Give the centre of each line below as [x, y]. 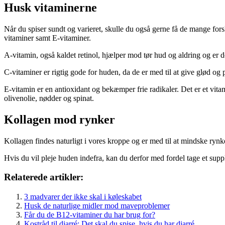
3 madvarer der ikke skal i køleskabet [83, 197]
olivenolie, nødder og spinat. [49, 98]
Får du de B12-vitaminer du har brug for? [90, 215]
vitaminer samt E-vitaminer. [47, 38]
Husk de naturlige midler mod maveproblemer [97, 206]
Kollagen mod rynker [60, 119]
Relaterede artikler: [44, 177]
